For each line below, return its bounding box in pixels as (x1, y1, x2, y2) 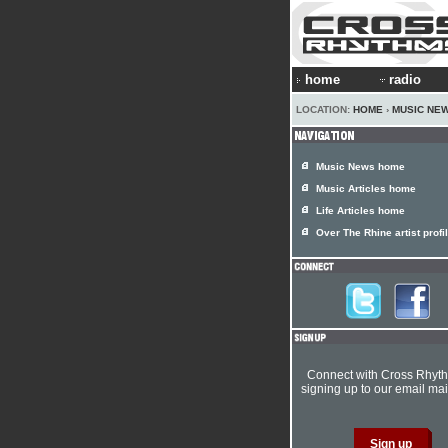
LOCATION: (296, 104, 353, 115)
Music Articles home (316, 183, 416, 194)
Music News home (316, 161, 405, 172)
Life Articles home (316, 205, 405, 216)
